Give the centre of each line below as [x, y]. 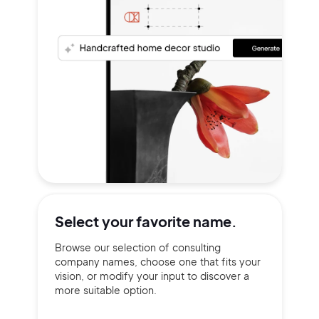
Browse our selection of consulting [137, 247]
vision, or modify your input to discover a [152, 276]
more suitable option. [105, 290]
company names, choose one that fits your [157, 261]
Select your [95, 221]
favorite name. [186, 221]
